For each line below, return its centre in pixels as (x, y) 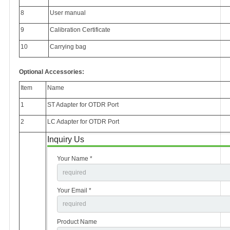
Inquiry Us (66, 139)
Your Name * (75, 159)
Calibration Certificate (80, 30)
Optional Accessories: (52, 72)
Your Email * (74, 190)
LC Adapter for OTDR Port (83, 122)
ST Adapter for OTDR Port (83, 105)
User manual (68, 13)
